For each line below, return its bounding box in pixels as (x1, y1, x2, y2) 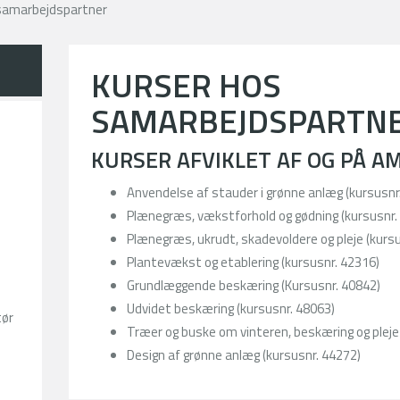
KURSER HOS (91, 60, 282, 110)
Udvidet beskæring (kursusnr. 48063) (127, 298, 336, 319)
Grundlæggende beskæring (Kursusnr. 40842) (127, 275, 381, 296)
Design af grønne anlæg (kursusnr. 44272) (127, 345, 362, 365)
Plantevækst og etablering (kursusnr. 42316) (127, 252, 380, 272)
